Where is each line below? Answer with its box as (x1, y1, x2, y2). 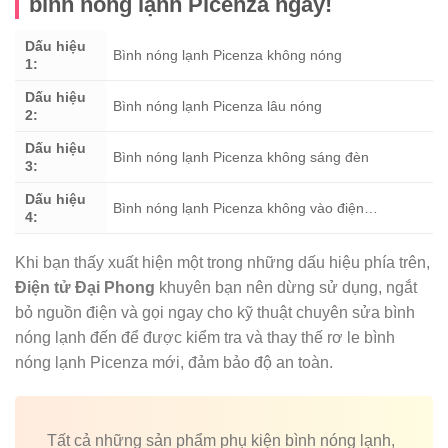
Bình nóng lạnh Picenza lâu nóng (113, 98, 323, 115)
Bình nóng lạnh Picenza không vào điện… (113, 200, 379, 217)
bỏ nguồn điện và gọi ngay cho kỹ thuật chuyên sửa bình (15, 304, 415, 322)
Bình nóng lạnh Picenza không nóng (113, 47, 343, 64)
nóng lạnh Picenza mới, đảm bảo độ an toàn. (15, 354, 333, 372)
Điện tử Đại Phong (15, 279, 155, 297)
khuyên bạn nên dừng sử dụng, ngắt (155, 279, 417, 297)
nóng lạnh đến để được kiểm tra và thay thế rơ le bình (15, 329, 395, 347)
